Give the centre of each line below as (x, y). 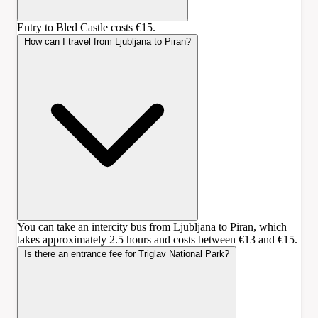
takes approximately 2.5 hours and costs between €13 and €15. (157, 239)
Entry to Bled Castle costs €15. (86, 27)
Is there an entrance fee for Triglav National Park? (127, 253)
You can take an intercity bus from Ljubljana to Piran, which (152, 226)
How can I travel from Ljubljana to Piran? (108, 41)
